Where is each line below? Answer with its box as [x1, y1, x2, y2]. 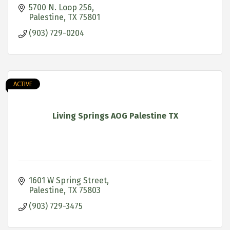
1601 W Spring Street [29, 175, 107, 185]
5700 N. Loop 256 [29, 2, 92, 12]
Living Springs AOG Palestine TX [52, 110, 178, 121]
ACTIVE [13, 80, 32, 88]
